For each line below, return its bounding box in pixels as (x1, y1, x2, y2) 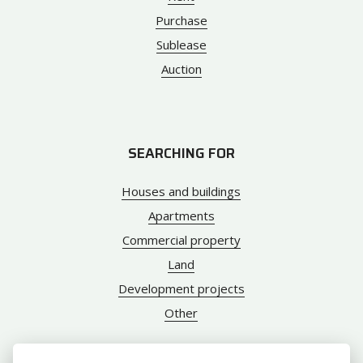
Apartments (147, 207, 215, 224)
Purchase (155, 12, 207, 29)
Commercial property (122, 232, 241, 249)
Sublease (156, 36, 207, 53)
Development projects (117, 280, 245, 297)
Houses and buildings (122, 183, 241, 200)
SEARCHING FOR (128, 142, 235, 165)
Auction (160, 61, 202, 78)
